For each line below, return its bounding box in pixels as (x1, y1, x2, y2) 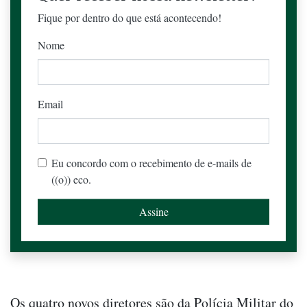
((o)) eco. (51, 171, 91, 186)
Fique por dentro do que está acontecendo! (38, 10, 221, 25)
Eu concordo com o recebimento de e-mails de (51, 155, 251, 170)
